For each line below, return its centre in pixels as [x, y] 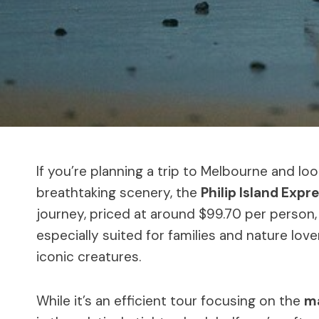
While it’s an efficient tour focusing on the [170, 300]
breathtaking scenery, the [119, 192]
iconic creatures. [89, 256]
